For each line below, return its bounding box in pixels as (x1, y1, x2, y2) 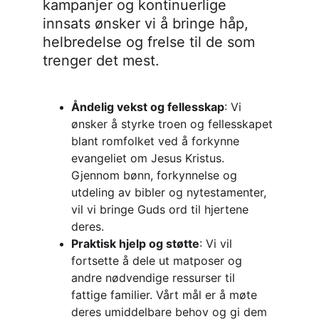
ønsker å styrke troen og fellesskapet (71, 117, 276, 131)
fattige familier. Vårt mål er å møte (71, 288, 261, 302)
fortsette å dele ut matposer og (71, 253, 246, 268)
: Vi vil (199, 236, 236, 251)
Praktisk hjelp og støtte (71, 236, 199, 251)
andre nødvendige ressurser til (71, 271, 239, 285)
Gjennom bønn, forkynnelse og (71, 168, 241, 182)
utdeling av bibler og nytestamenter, (71, 185, 270, 199)
